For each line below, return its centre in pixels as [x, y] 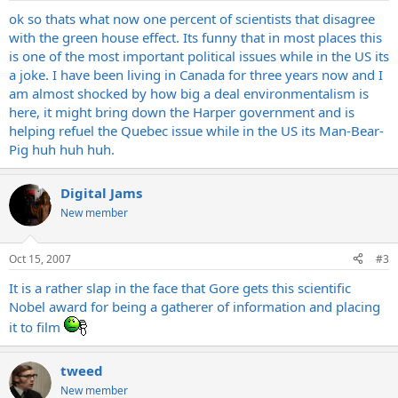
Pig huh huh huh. [62, 149]
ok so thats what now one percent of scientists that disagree [192, 19]
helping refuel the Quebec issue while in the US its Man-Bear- [196, 131]
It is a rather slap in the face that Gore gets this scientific [180, 287]
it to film [36, 326]
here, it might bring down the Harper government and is [182, 112]
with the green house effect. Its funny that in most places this [195, 37]
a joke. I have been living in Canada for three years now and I [196, 75]
